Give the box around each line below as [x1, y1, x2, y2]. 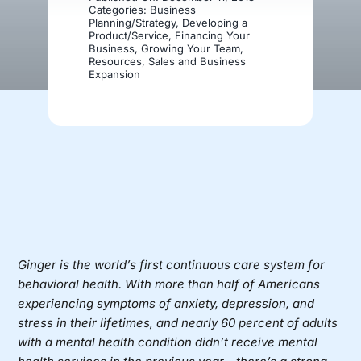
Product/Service [89, 28, 168, 42]
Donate [19, 30, 60, 47]
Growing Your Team [141, 41, 240, 55]
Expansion [89, 67, 140, 81]
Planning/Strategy [89, 15, 176, 29]
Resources [89, 54, 142, 68]
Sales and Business [148, 54, 246, 68]
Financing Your [175, 28, 250, 42]
